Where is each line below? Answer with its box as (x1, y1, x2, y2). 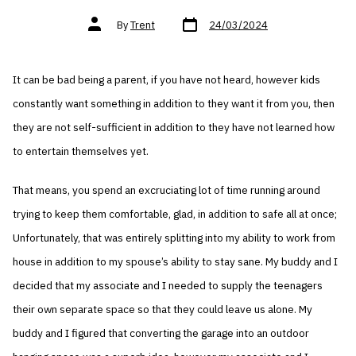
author (87, 22, 118, 37)
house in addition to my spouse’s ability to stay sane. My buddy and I (13, 254, 339, 269)
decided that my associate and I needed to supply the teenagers (13, 278, 323, 293)
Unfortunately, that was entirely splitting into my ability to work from (13, 230, 336, 246)
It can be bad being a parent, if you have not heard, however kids (13, 72, 321, 87)
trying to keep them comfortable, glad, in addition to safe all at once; (13, 207, 338, 222)
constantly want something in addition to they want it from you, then (13, 96, 335, 111)
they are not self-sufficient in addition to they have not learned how (13, 120, 335, 135)
